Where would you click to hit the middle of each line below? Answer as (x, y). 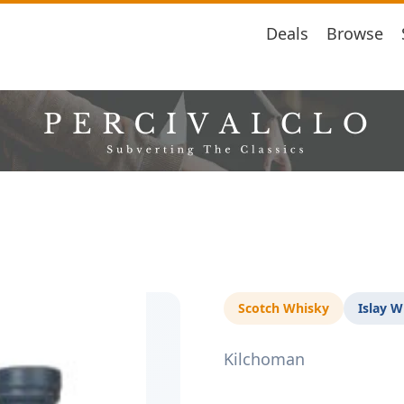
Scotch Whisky (284, 308)
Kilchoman (264, 359)
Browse (355, 33)
